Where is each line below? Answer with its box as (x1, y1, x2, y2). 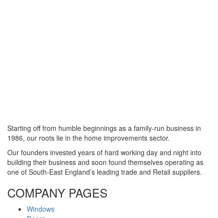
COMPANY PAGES (7, 184, 108, 201)
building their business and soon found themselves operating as (7, 157, 203, 167)
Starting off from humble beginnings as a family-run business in (7, 123, 201, 133)
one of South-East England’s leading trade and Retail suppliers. (7, 167, 202, 177)
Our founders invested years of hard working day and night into (7, 147, 201, 157)
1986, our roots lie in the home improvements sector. (7, 133, 170, 143)
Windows (27, 204, 54, 214)
